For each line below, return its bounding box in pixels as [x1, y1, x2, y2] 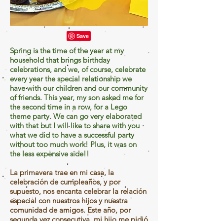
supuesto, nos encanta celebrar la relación [10, 186, 147, 196]
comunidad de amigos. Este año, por [10, 205, 131, 215]
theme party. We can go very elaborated [10, 111, 142, 121]
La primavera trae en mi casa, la [10, 167, 114, 177]
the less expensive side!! [10, 148, 89, 158]
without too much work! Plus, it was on [10, 139, 137, 149]
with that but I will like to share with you [10, 120, 140, 130]
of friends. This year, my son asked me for [10, 92, 144, 102]
